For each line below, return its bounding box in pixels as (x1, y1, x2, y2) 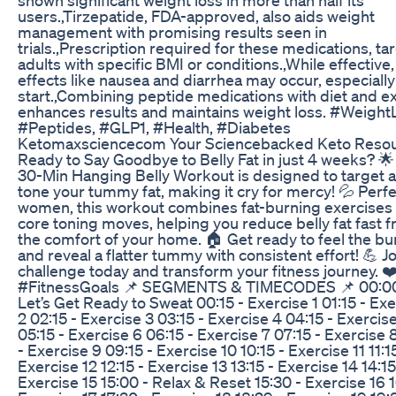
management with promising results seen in (18, 21, 327, 42)
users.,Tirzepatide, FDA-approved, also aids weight (18, 5, 375, 26)
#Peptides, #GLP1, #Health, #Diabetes (18, 117, 291, 137)
